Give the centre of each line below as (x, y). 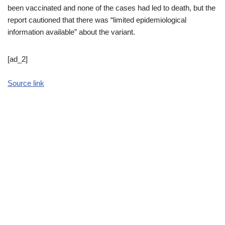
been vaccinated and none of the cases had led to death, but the (111, 8)
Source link (26, 83)
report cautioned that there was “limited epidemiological (97, 20)
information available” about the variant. (71, 32)
